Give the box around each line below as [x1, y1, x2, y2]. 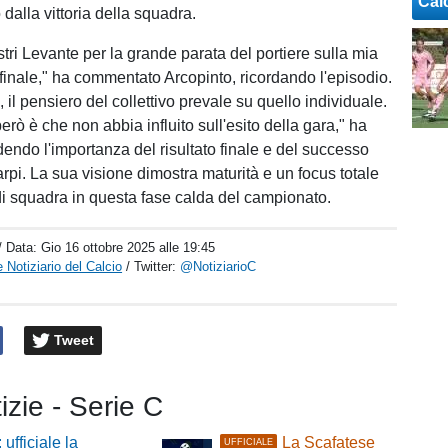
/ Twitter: [126, 259, 181, 274]
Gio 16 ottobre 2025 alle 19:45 [41, 240, 216, 255]
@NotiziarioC [180, 259, 257, 274]
